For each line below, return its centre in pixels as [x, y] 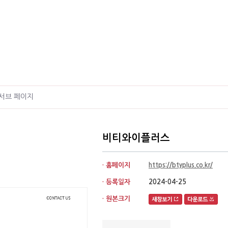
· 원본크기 [116, 199]
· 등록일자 [116, 182]
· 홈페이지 [116, 165]
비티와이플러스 [136, 138]
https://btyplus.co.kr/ [181, 165]
